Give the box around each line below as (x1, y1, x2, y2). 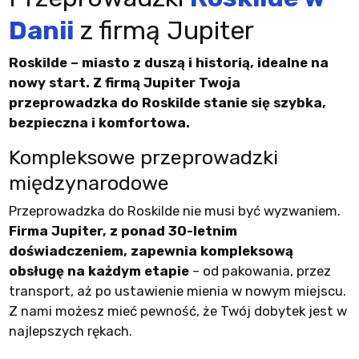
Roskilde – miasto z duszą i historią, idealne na (8, 54, 329, 71)
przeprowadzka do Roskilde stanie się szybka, (8, 94, 326, 111)
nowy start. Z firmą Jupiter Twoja (8, 74, 240, 91)
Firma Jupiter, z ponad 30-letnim (8, 222, 237, 239)
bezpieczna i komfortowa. (8, 114, 190, 131)
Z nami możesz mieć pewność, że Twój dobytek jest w (8, 302, 347, 319)
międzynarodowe (8, 170, 169, 195)
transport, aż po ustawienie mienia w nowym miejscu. (8, 282, 346, 299)
